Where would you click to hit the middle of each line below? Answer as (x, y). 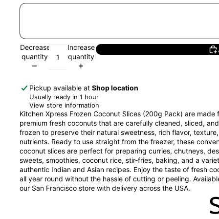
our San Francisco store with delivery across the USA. (105, 188)
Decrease (35, 47)
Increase (81, 47)
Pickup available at (61, 88)
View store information (64, 105)
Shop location (115, 88)
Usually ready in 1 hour (64, 97)
